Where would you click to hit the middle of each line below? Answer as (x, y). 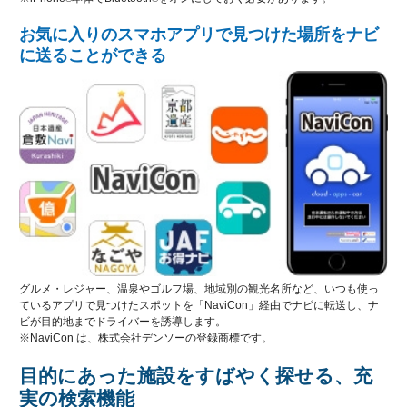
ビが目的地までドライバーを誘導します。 (123, 321)
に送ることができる (93, 56)
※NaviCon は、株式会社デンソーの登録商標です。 (146, 338)
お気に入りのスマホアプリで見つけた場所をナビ (199, 35)
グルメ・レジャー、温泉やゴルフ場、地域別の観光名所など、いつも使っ (199, 288)
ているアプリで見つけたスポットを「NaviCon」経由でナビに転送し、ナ (199, 305)
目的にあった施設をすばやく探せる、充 (196, 375)
